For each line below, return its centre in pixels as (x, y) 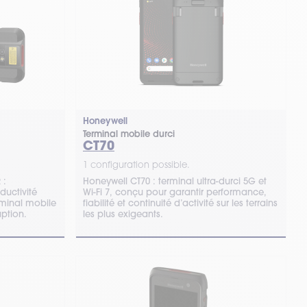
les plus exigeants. (123, 214)
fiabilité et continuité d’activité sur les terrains (180, 203)
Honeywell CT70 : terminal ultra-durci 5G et (174, 181)
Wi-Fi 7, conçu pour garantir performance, (174, 192)
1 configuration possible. (136, 164)
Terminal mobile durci (128, 134)
